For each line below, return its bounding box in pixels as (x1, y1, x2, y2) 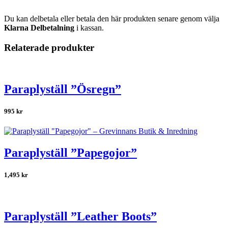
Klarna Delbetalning (4, 23, 74, 33)
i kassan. (74, 23, 104, 33)
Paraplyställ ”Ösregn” (4, 82, 121, 96)
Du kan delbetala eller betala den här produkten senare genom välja (4, 14, 219, 23)
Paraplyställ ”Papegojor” (4, 146, 137, 159)
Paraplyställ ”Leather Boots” (4, 210, 157, 223)
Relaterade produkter (4, 42, 94, 53)
